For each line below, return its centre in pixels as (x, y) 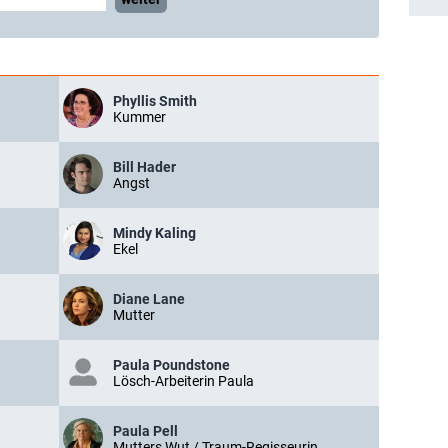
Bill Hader (144, 167)
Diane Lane (149, 299)
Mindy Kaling (154, 233)
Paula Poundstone (171, 365)
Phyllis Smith (155, 101)
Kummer (139, 117)
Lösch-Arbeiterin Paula (183, 381)
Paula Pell (145, 431)
